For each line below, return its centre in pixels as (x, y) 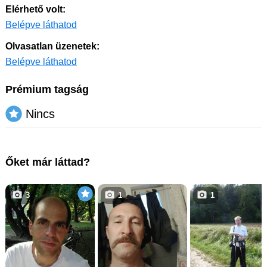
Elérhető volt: (35, 9)
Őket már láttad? (48, 162)
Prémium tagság (47, 89)
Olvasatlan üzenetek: (52, 46)
